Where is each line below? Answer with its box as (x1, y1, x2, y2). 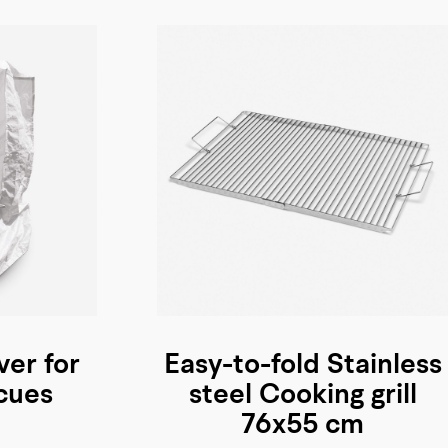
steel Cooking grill (188, 381, 417, 410)
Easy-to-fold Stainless (163, 351, 442, 380)
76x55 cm (241, 411, 364, 440)
